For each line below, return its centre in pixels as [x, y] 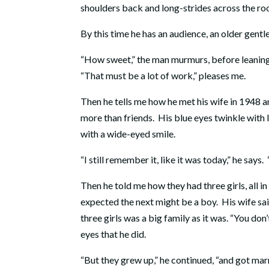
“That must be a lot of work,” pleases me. [163, 76]
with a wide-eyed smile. [128, 134]
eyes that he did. [113, 234]
